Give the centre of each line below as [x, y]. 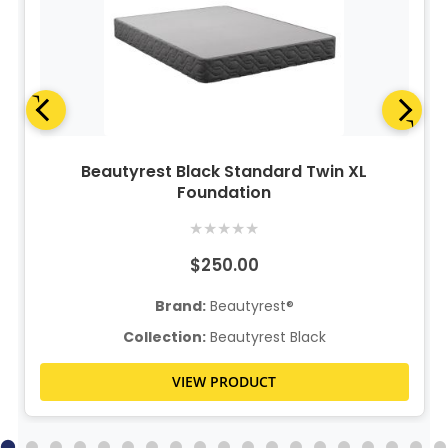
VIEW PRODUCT [224, 381]
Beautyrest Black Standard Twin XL [224, 171]
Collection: [164, 336]
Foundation [224, 192]
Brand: [180, 305]
